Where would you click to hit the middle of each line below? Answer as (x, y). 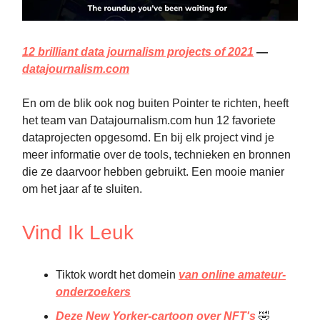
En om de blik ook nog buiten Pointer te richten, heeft (155, 104)
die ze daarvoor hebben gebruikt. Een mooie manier (153, 172)
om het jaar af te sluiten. (82, 189)
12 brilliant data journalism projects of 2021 (138, 52)
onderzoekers (93, 292)
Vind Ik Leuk (78, 233)
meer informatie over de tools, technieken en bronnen (156, 155)
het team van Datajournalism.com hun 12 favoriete (149, 121)
